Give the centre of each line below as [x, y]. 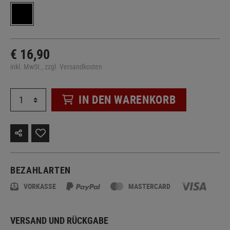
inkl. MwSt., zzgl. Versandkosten [56, 66]
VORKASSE [40, 186]
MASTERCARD [150, 186]
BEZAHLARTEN [41, 170]
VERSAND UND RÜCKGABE [59, 220]
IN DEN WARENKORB [127, 100]
